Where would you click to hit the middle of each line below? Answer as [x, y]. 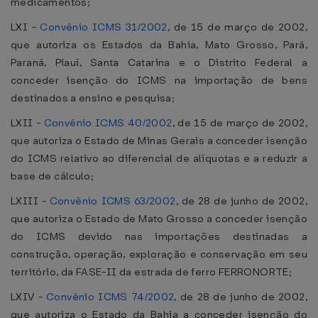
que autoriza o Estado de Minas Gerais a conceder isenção [159, 141]
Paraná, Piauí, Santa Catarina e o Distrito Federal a [159, 62]
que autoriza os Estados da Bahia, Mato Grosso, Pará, [159, 45]
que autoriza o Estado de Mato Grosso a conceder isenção [159, 219]
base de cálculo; [53, 176]
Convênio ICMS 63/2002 [113, 201]
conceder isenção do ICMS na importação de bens [159, 80]
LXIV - [28, 297]
